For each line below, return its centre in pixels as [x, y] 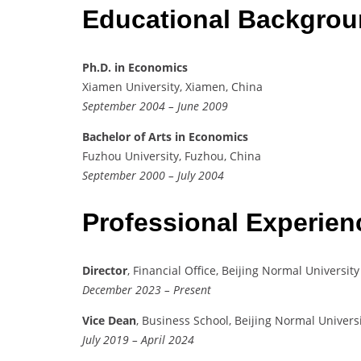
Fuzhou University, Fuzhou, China [172, 156]
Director [105, 270]
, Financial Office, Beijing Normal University [243, 270]
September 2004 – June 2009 [155, 106]
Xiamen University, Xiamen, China [172, 86]
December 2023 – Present [147, 289]
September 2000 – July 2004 [153, 175]
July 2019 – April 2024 [138, 339]
